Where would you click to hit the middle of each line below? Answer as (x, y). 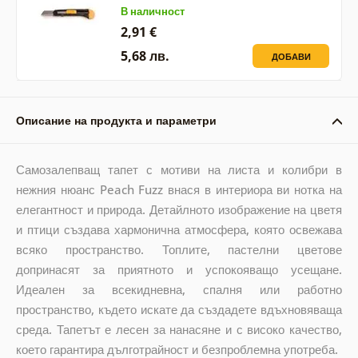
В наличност (152, 11)
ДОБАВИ (291, 56)
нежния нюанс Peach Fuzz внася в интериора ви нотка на (179, 189)
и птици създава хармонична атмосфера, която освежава (179, 229)
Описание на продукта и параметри (116, 120)
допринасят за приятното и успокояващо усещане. (179, 269)
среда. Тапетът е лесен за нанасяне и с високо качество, (179, 329)
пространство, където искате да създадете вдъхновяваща (179, 309)
